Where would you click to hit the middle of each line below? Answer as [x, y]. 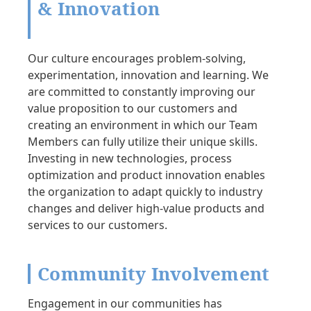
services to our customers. [98, 225]
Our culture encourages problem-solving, [137, 59]
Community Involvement [154, 274]
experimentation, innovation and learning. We [148, 75]
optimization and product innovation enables [146, 175]
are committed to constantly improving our [142, 92]
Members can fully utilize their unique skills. [143, 142]
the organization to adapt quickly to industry [145, 192]
